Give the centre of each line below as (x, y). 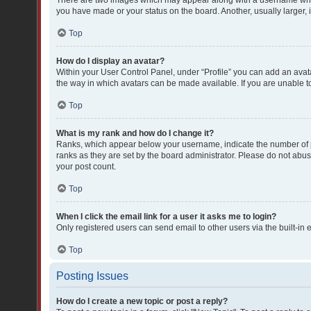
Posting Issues (92, 276)
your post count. (86, 167)
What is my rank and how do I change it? (135, 133)
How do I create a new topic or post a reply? (142, 301)
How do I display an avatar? (110, 61)
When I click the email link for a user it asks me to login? (166, 217)
